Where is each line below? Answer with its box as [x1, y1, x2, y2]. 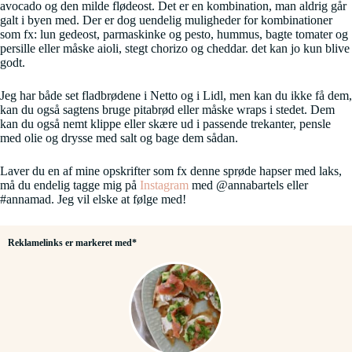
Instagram [140, 178, 189, 192]
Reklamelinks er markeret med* [8, 237, 137, 249]
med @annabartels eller [189, 178, 308, 192]
